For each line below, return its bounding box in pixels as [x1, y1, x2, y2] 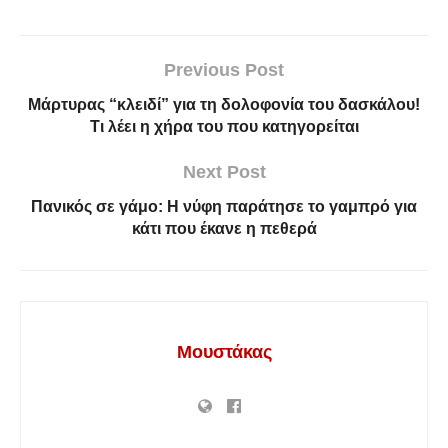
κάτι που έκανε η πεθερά [131, 219, 317, 237]
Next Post [182, 161, 266, 182]
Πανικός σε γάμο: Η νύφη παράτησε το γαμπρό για [31, 197, 417, 215]
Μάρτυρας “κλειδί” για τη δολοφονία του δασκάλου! [28, 95, 420, 113]
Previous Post [164, 59, 284, 80]
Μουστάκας [176, 341, 272, 362]
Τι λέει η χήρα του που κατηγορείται [89, 117, 359, 135]
